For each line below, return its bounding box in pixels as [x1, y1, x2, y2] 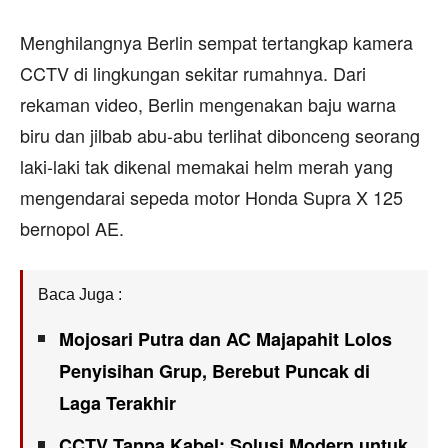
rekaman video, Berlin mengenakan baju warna [20, 90, 396, 117]
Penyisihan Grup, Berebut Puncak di [59, 357, 370, 384]
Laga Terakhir [59, 389, 176, 416]
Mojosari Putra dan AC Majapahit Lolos [59, 325, 392, 352]
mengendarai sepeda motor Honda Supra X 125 [20, 183, 403, 210]
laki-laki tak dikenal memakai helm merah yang [20, 152, 393, 179]
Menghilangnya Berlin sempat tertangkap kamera [20, 28, 413, 55]
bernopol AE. [20, 214, 124, 241]
